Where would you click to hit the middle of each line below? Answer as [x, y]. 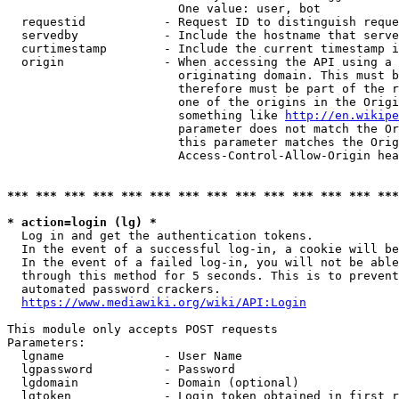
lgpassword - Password [121, 369]
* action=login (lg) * [82, 222]
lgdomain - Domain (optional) [153, 383]
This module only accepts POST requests [142, 329]
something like [146, 115]
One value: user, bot [164, 8]
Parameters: [46, 342]
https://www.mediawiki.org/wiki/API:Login [164, 302]
